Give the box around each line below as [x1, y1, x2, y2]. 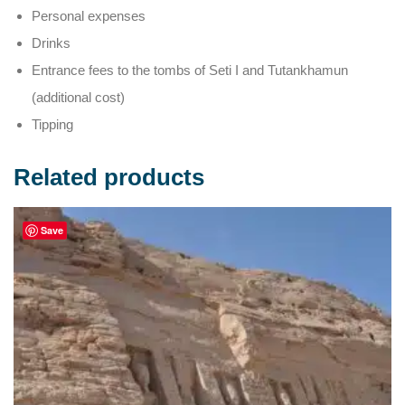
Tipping [32, 117, 73, 132]
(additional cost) [32, 89, 125, 105]
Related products [14, 164, 204, 191]
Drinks [32, 35, 71, 51]
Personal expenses [32, 8, 146, 24]
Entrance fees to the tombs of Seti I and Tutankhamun [32, 62, 348, 78]
